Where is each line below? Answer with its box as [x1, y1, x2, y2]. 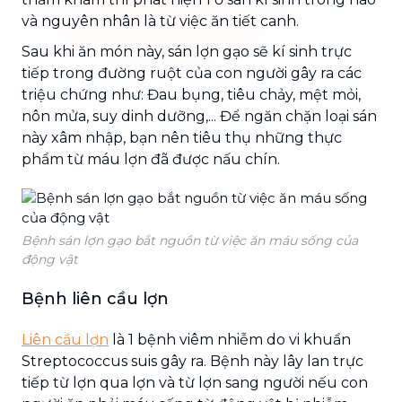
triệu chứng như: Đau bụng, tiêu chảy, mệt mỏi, [22, 85, 361, 103]
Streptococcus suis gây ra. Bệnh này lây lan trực [22, 352, 363, 370]
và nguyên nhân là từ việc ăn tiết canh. [22, 12, 299, 30]
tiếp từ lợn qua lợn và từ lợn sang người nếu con [22, 373, 368, 391]
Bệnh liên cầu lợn [22, 288, 169, 309]
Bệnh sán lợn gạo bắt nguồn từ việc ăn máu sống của [22, 232, 358, 249]
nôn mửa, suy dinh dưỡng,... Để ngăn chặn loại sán [22, 107, 377, 125]
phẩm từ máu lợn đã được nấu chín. [22, 150, 280, 168]
